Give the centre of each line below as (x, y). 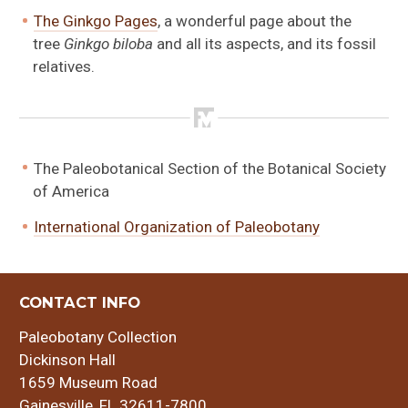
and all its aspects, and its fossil (264, 44)
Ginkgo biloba (108, 44)
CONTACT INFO (80, 303)
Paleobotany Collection (98, 337)
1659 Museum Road (89, 382)
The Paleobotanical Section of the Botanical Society (209, 168)
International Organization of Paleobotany (176, 226)
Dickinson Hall (68, 359)
